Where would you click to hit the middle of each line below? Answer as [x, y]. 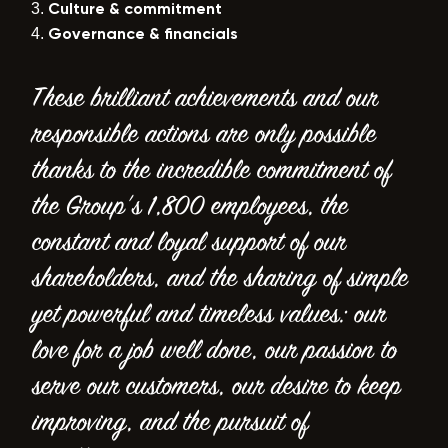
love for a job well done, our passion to [214, 348]
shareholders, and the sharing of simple [220, 276]
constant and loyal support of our [189, 240]
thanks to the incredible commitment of [211, 168]
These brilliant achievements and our [205, 96]
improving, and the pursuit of [170, 420]
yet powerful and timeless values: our [209, 312]
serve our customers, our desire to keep [216, 384]
